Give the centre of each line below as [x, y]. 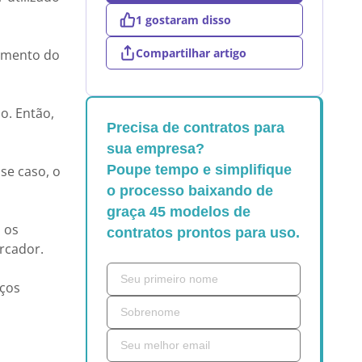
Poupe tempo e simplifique [199, 170]
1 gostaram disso [183, 20]
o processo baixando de [190, 191]
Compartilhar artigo [191, 53]
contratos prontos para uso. [203, 233]
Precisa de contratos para [196, 128]
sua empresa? [156, 149]
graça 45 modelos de [179, 212]
